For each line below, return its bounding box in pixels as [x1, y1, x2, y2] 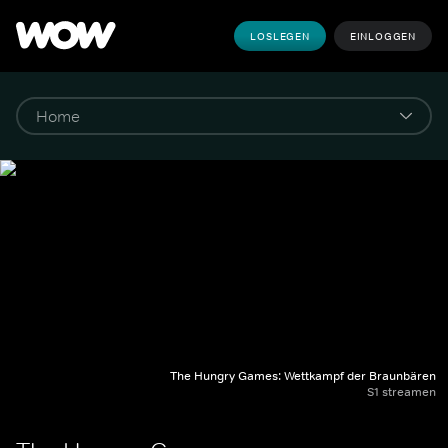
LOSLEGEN [250, 29, 310, 43]
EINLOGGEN [349, 29, 416, 43]
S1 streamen [367, 384, 436, 400]
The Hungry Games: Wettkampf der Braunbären [170, 368, 436, 384]
